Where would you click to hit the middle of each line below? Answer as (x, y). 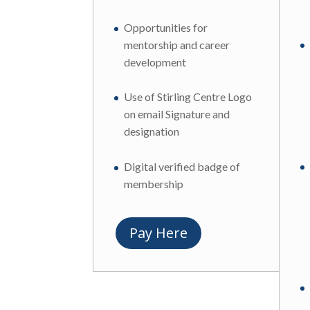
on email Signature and (177, 114)
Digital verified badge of (182, 166)
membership (154, 183)
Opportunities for (166, 27)
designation (152, 131)
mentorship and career (177, 44)
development (155, 62)
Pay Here (159, 232)
